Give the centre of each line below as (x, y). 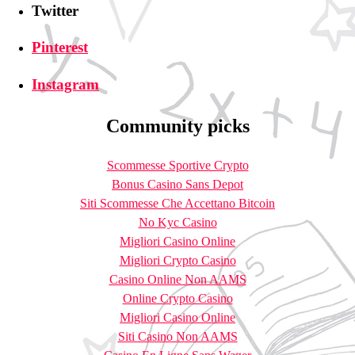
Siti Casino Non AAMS (177, 336)
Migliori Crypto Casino (177, 260)
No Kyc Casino (177, 222)
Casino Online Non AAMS (177, 279)
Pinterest (60, 48)
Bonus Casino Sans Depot (177, 184)
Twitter (55, 10)
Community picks (177, 126)
